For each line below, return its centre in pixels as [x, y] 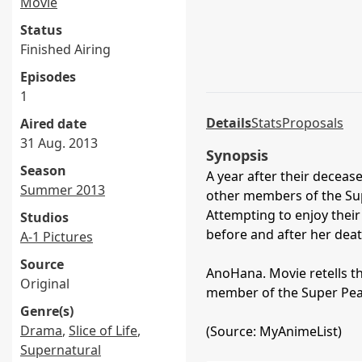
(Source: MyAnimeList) [274, 331]
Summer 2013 [63, 190]
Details [229, 123]
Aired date [53, 124]
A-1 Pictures [57, 237]
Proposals [313, 123]
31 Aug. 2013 [59, 143]
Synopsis [237, 155]
